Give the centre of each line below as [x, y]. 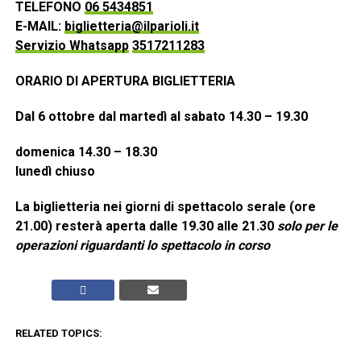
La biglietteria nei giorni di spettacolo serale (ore [165, 207]
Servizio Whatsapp [72, 46]
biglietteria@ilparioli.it [131, 27]
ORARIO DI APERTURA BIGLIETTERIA [125, 81]
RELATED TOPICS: [58, 334]
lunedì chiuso [55, 172]
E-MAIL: [39, 27]
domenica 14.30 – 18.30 [86, 152]
